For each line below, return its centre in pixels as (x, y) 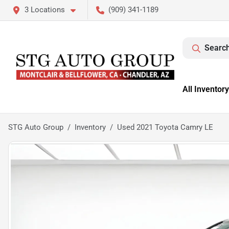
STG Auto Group (36, 127)
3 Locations (45, 10)
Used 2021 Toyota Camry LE (165, 127)
